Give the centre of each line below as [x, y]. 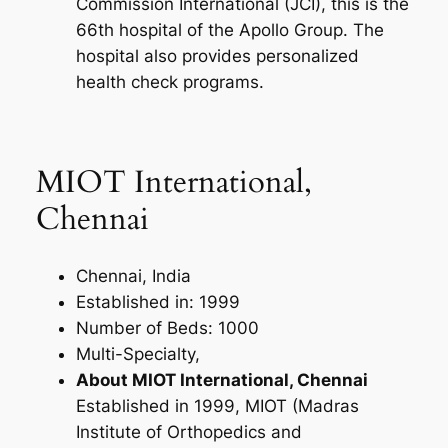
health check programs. [169, 82]
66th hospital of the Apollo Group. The [229, 30]
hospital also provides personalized [217, 56]
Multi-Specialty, [137, 354]
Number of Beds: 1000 [167, 328]
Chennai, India [133, 276]
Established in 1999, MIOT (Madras [217, 406]
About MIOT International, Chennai [221, 380]
